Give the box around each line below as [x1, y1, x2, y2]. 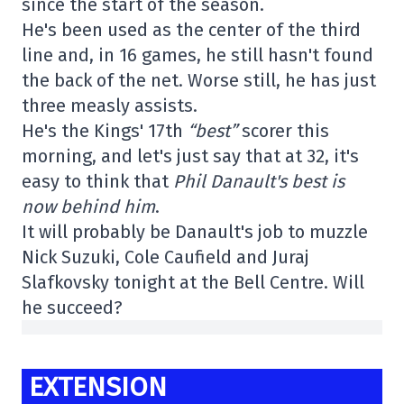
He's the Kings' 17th [22, 119, 183, 142]
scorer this [237, 119, 329, 142]
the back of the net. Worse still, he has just [22, 69, 376, 91]
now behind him [22, 195, 155, 217]
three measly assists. [22, 94, 197, 116]
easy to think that [22, 170, 173, 192]
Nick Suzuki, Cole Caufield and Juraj [22, 245, 309, 268]
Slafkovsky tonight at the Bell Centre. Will [22, 271, 364, 293]
